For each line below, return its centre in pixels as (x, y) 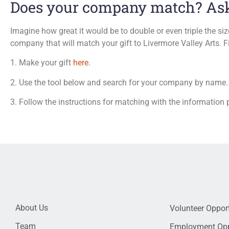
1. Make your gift (42, 63)
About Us (32, 208)
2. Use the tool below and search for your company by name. (119, 82)
